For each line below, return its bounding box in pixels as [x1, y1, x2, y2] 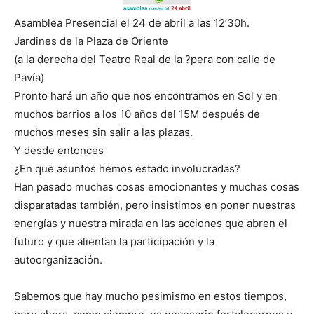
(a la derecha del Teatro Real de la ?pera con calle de [14, 53, 275, 67]
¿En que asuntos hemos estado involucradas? [14, 162, 240, 176]
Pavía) [14, 71, 44, 85]
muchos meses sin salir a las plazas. [14, 125, 193, 139]
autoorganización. [14, 253, 102, 267]
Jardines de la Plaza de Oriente [14, 34, 168, 48]
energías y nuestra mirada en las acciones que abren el [14, 217, 287, 231]
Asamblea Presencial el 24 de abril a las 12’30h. [14, 16, 250, 30]
